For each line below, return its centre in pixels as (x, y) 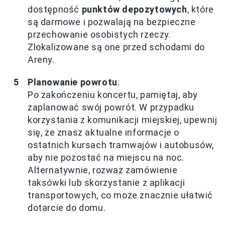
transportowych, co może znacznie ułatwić (121, 195)
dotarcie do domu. (67, 207)
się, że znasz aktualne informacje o (104, 132)
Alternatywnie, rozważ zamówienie (103, 170)
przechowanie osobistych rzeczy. (99, 34)
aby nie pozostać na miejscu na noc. (106, 157)
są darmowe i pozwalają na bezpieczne (112, 22)
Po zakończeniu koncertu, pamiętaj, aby (113, 94)
